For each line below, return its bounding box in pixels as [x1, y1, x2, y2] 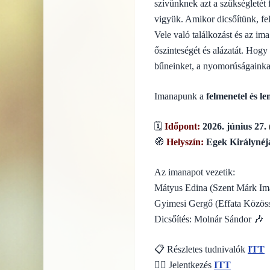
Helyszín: [166, 137, 204, 148]
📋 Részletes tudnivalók [154, 244, 248, 255]
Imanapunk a [154, 91, 206, 102]
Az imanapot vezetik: [154, 167, 235, 178]
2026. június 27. [200, 121, 269, 132]
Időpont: [165, 121, 200, 132]
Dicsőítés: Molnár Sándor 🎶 [154, 214, 263, 225]
